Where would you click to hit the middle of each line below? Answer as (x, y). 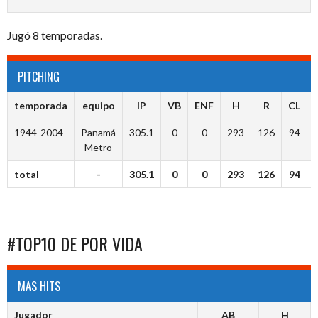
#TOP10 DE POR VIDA (75, 244)
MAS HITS (39, 286)
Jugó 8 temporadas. (55, 35)
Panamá (98, 133)
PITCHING (39, 77)
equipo (98, 106)
